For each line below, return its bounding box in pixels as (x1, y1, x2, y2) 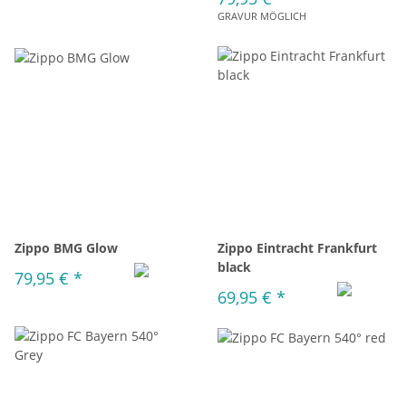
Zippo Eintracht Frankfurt (217, 239, 377, 256)
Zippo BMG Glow (14, 239, 118, 256)
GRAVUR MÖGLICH (217, 9, 306, 23)
